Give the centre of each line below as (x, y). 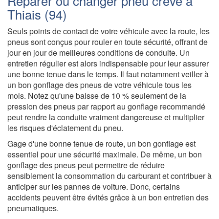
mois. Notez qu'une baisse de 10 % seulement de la (97, 95)
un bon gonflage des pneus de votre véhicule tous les (99, 85)
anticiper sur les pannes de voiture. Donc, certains (94, 186)
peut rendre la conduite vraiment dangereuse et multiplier (106, 117)
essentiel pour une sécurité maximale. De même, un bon (105, 154)
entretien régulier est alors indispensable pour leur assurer (108, 63)
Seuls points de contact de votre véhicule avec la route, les (109, 31)
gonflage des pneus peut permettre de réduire (86, 165)
